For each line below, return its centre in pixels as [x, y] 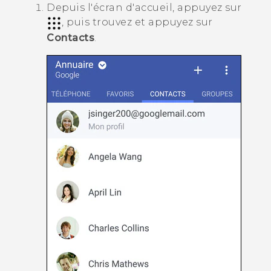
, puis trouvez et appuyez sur [137, 22]
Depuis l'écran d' [91, 8]
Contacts [70, 38]
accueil [153, 8]
